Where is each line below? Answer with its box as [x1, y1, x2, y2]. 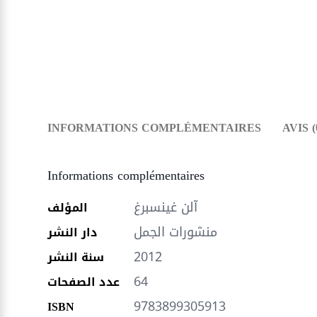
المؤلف [47, 197, 88, 219]
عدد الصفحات [47, 271, 120, 293]
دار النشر [47, 221, 98, 243]
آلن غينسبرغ [134, 195, 198, 219]
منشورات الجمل [134, 220, 218, 244]
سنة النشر [47, 246, 105, 268]
